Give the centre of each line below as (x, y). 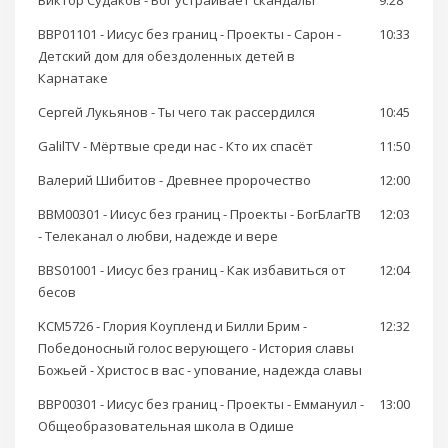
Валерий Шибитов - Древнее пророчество (174, 180)
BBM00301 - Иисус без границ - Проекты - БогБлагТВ (199, 214)
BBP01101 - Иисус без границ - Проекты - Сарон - (189, 34)
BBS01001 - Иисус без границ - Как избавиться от (192, 270)
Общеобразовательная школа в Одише (166, 426)
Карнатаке (73, 78)
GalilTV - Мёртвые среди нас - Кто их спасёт (175, 146)
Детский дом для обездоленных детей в (166, 56)
